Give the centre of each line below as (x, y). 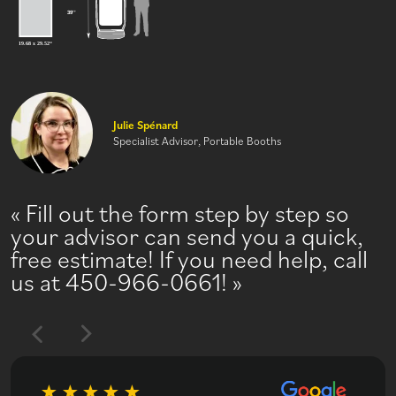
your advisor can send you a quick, (187, 235)
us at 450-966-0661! (119, 281)
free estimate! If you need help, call (189, 258)
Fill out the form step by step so (187, 212)
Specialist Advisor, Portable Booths (197, 140)
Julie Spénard (145, 124)
